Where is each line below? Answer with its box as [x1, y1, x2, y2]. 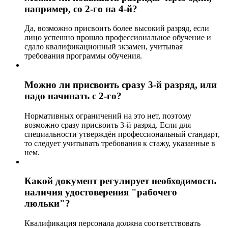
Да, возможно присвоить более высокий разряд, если [24, 24, 209, 33]
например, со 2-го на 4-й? [24, 3, 137, 14]
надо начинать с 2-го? [24, 91, 122, 102]
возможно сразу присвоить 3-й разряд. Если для [24, 120, 191, 129]
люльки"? [24, 198, 70, 209]
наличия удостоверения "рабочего [24, 187, 177, 198]
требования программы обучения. [24, 51, 142, 61]
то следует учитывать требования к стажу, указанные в [24, 138, 215, 148]
